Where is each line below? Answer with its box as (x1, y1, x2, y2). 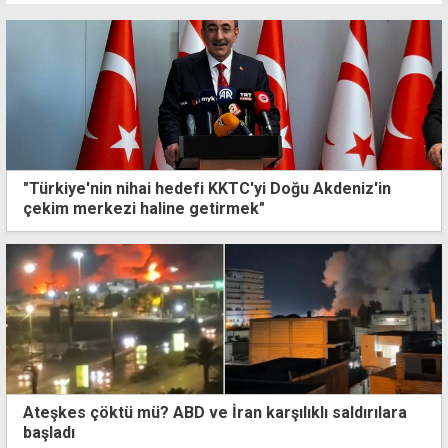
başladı (23, 422, 75, 442)
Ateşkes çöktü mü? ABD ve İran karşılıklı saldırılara (23, 402, 407, 422)
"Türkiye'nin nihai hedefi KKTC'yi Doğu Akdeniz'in (23, 179, 391, 199)
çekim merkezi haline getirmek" (23, 199, 265, 219)
